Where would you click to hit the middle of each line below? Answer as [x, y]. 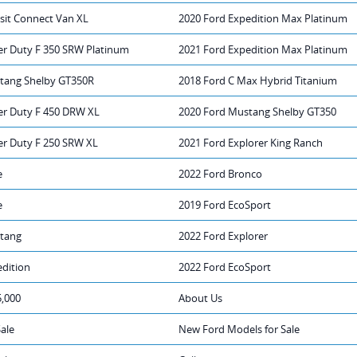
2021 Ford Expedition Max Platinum [263, 49]
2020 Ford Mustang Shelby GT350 [257, 111]
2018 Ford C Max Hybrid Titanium [258, 80]
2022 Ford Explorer [223, 235]
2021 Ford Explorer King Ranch [251, 142]
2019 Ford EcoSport [225, 204]
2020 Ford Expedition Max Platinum [263, 18]
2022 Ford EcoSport [225, 267]
